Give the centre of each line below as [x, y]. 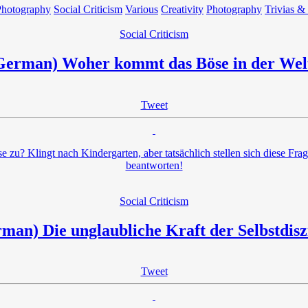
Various [142, 9]
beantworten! [154, 165]
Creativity [182, 9]
